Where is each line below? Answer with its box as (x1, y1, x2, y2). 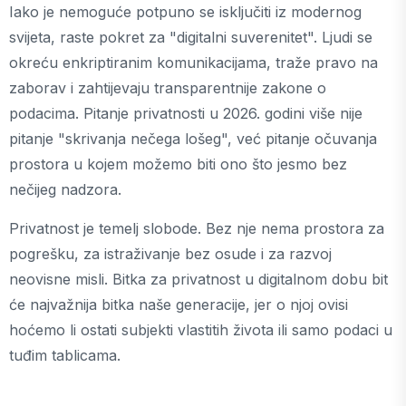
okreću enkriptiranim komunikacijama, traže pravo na (9, 53, 378, 72)
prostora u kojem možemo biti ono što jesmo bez (9, 155, 347, 173)
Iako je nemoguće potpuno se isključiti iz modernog (9, 3, 362, 21)
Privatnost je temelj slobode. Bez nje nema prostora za (9, 219, 384, 237)
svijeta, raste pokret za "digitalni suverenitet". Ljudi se (9, 28, 372, 46)
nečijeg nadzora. (9, 180, 121, 198)
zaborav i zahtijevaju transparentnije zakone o (9, 79, 326, 97)
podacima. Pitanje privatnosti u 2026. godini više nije (9, 104, 362, 122)
